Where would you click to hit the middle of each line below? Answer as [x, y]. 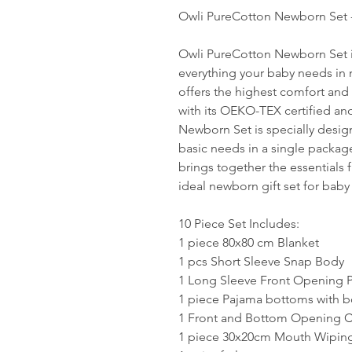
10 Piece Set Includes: [239, 224]
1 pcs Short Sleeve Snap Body [261, 261]
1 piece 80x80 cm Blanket [249, 242]
